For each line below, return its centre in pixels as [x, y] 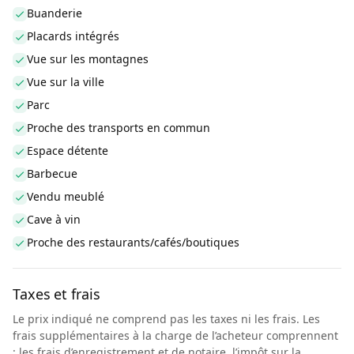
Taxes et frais [56, 294]
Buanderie [55, 13]
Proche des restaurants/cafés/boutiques [133, 242]
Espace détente [68, 151]
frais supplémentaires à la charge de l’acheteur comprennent [175, 335]
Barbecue [52, 173]
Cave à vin [54, 219]
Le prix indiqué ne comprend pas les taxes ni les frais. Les [166, 319]
